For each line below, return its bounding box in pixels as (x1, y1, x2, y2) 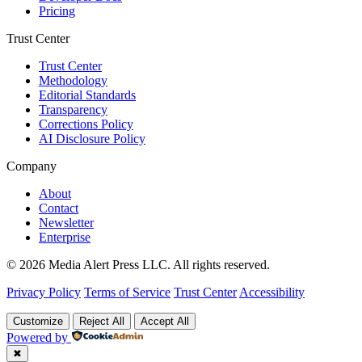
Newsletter (39, 215, 94, 229)
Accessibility (239, 284, 305, 299)
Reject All (79, 314, 124, 327)
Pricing (39, 3, 75, 18)
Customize (13, 314, 63, 327)
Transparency (39, 102, 107, 116)
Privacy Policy (6, 284, 81, 299)
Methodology (39, 73, 107, 87)
